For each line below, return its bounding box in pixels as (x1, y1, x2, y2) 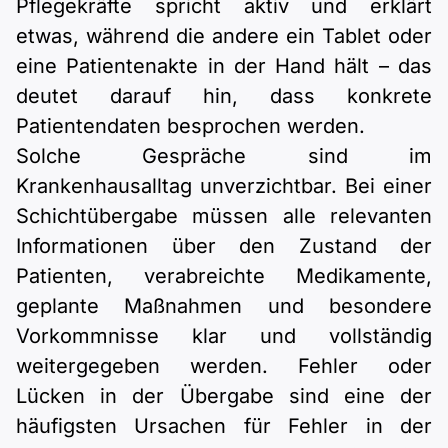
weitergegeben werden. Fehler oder (16, 354, 432, 379)
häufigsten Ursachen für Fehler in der (16, 414, 432, 439)
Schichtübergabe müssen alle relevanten (16, 204, 432, 229)
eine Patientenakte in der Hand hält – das (16, 54, 432, 79)
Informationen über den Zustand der (16, 234, 432, 259)
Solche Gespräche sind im (16, 144, 432, 169)
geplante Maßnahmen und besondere (16, 294, 432, 319)
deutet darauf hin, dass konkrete (16, 84, 432, 109)
